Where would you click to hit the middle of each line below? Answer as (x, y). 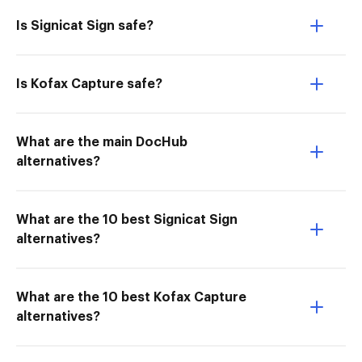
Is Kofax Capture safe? (89, 84)
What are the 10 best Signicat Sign (127, 220)
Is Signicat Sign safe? (85, 26)
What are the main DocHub (102, 142)
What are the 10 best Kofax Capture (131, 297)
